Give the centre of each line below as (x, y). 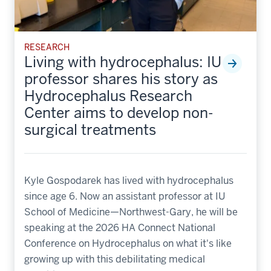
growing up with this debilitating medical (115, 259)
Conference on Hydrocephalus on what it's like (128, 243)
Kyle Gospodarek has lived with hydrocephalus (129, 180)
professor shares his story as (121, 79)
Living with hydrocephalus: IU (123, 62)
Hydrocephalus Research (108, 96)
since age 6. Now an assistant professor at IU (125, 196)
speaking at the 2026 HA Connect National (120, 227)
